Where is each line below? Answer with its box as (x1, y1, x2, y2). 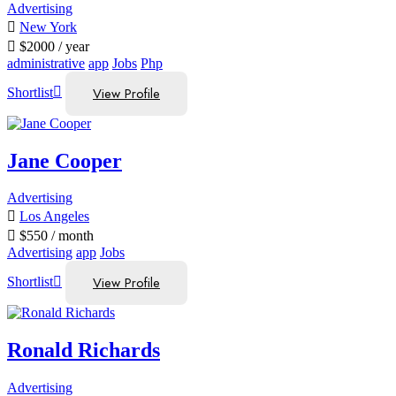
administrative (7, 55, 85, 71)
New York (19, 19, 77, 34)
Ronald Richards (7, 339, 160, 362)
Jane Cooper (7, 148, 122, 172)
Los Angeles (19, 209, 89, 225)
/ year (55, 38, 89, 54)
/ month (48, 228, 94, 244)
